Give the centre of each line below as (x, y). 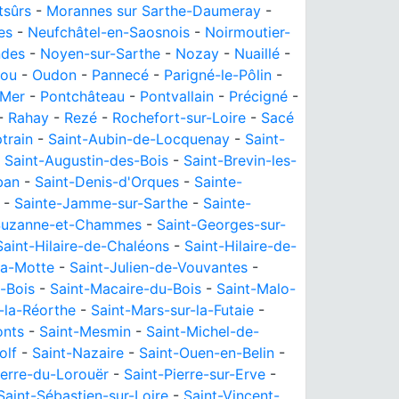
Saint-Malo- (256, 289)
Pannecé (120, 75)
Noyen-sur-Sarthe (100, 53)
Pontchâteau (82, 96)
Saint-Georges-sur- (221, 224)
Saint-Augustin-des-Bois (86, 160)
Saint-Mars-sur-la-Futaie (172, 310)
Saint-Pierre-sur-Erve (195, 374)
